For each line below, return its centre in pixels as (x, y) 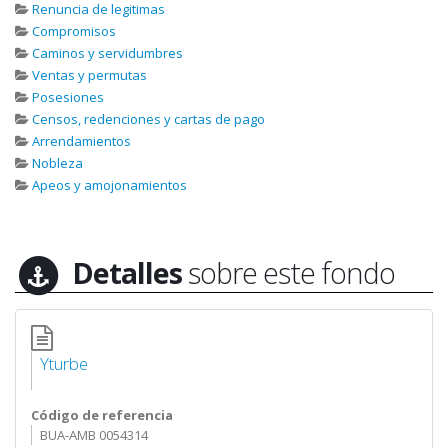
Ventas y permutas (89, 75)
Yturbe (63, 364)
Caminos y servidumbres (107, 53)
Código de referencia (102, 415)
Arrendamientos (81, 141)
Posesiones (68, 97)
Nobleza (57, 163)
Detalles (127, 273)
